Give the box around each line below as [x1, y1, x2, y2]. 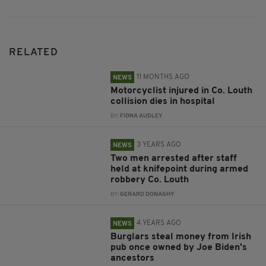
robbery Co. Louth [110, 175, 189, 185]
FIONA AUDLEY [120, 113, 163, 119]
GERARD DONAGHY [120, 191, 175, 197]
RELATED [9, 47, 58, 58]
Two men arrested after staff [110, 153, 237, 163]
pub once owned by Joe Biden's [110, 242, 248, 252]
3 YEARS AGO [137, 141, 182, 148]
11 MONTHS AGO [137, 73, 190, 81]
